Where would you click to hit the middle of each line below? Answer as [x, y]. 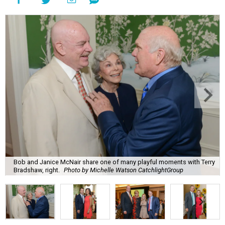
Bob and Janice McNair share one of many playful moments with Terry [114, 162]
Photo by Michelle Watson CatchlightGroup [124, 170]
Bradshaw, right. [37, 170]
